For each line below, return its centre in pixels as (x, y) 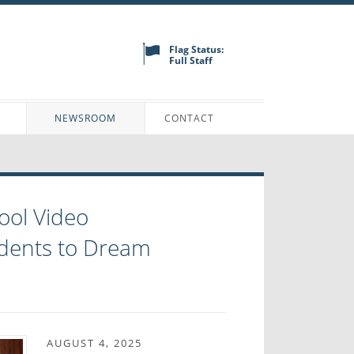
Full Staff (191, 60)
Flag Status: (197, 49)
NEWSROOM (86, 119)
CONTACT (190, 119)
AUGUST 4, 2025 (95, 343)
